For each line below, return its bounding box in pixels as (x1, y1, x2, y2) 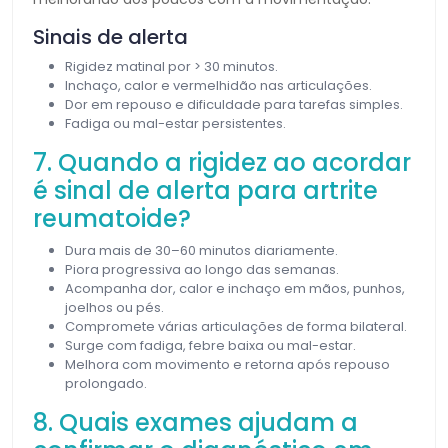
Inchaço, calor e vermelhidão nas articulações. (65, 75, 372, 95)
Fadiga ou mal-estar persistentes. (65, 113, 286, 133)
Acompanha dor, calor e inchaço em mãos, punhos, (65, 278, 405, 298)
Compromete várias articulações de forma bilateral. (65, 316, 407, 336)
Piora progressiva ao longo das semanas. (65, 259, 339, 279)
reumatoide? (33, 201, 191, 235)
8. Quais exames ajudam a (33, 405, 358, 439)
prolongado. (65, 373, 147, 393)
